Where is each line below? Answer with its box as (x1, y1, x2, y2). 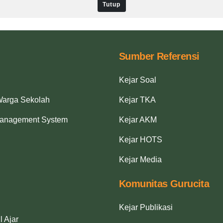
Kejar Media (119, 155, 162, 164)
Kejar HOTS (119, 135, 162, 144)
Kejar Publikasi (119, 203, 173, 212)
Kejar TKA (119, 95, 156, 104)
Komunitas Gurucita (119, 178, 210, 189)
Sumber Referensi (119, 50, 200, 62)
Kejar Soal (119, 75, 156, 84)
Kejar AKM (119, 115, 157, 124)
